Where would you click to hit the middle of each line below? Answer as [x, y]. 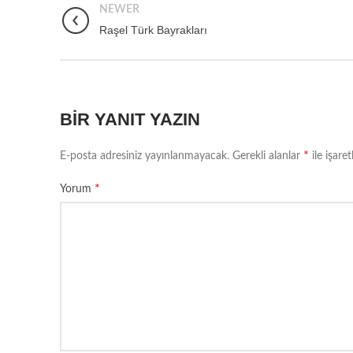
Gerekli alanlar [268, 156]
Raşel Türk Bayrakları [153, 30]
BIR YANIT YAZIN [130, 119]
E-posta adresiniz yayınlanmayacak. [145, 156]
